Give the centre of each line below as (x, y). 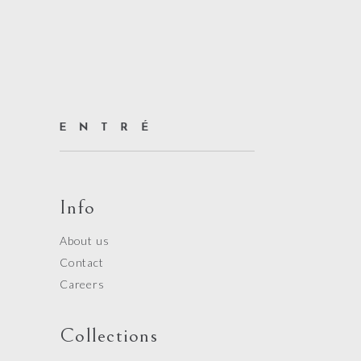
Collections (109, 335)
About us (85, 240)
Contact (82, 262)
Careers (82, 284)
